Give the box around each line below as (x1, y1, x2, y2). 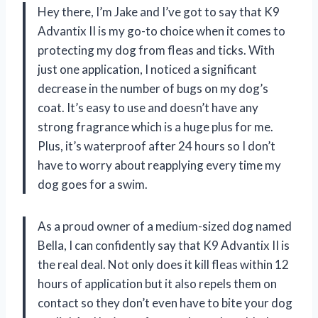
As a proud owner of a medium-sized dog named (38, 218, 292, 234)
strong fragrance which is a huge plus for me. (38, 119, 273, 134)
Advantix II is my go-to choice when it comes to (38, 23, 285, 38)
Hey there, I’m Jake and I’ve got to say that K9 (38, 4, 280, 19)
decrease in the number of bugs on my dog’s (38, 80, 268, 96)
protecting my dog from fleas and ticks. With (38, 42, 275, 57)
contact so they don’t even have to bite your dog (38, 295, 292, 310)
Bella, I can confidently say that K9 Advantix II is (38, 237, 290, 253)
